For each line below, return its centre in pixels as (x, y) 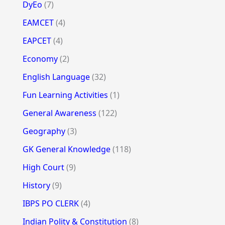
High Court (43, 167)
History (36, 185)
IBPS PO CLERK (50, 203)
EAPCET (37, 40)
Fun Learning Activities (65, 95)
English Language (56, 77)
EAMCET (38, 22)
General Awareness (59, 113)
